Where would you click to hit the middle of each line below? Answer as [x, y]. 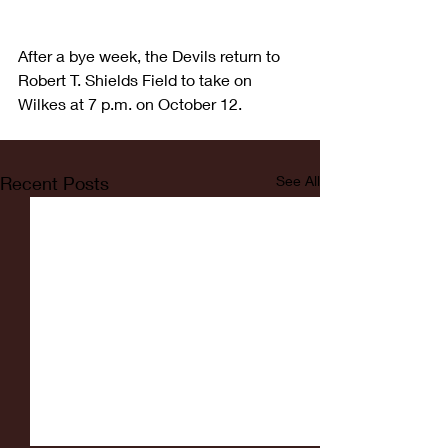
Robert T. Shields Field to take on [137, 79]
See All [298, 180]
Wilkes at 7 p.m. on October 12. [130, 103]
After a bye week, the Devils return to [151, 55]
